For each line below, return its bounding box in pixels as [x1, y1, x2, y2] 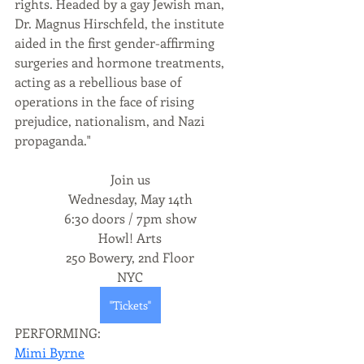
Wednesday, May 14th [67, 189, 193, 207]
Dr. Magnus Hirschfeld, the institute [15, 14, 227, 32]
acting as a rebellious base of [15, 72, 184, 90]
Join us [110, 170, 150, 188]
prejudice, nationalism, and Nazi [15, 111, 208, 129]
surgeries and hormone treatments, [15, 53, 227, 71]
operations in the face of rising [15, 92, 197, 110]
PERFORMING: [15, 323, 101, 341]
